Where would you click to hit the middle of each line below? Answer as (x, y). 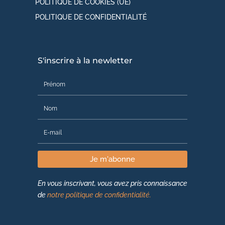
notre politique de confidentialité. (99, 195)
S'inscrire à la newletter (85, 61)
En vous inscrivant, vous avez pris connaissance (113, 184)
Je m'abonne (113, 159)
